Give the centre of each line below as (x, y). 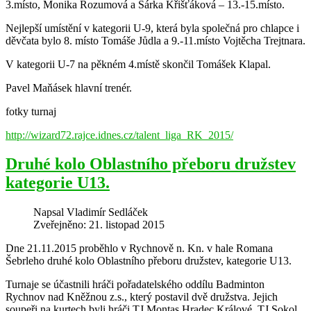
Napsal (50, 212)
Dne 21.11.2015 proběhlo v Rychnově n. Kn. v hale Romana (139, 249)
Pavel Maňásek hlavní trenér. (69, 87)
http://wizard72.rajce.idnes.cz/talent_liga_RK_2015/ (119, 135)
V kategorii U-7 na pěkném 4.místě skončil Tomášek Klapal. (138, 64)
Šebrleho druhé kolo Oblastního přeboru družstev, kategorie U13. (149, 261)
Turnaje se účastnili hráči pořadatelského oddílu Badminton (135, 285)
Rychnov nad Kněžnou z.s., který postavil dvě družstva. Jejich (142, 297)
